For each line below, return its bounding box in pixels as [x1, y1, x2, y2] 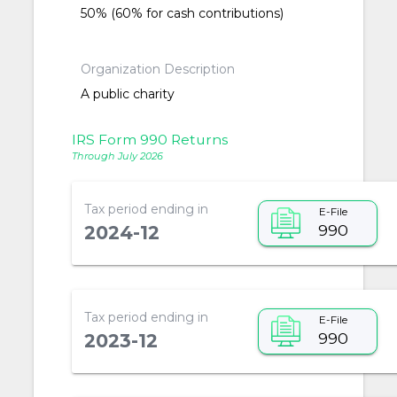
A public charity [81, 86, 175, 103]
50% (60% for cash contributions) [81, 5, 284, 22]
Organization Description [81, 61, 236, 78]
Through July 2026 [71, 149, 163, 162]
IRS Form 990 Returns [71, 131, 228, 149]
